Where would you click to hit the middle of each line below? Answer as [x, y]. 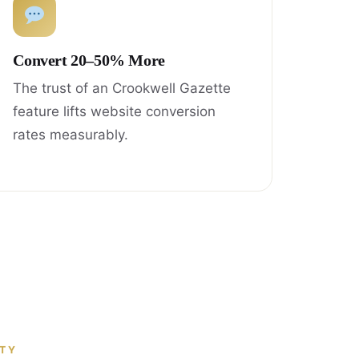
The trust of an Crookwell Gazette [122, 88]
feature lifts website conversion [115, 111]
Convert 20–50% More [89, 60]
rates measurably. [71, 134]
